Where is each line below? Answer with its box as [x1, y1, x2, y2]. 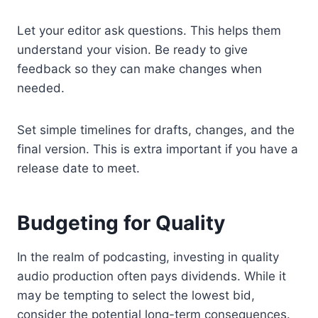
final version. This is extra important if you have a [17, 142, 298, 157]
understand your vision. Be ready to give [17, 43, 248, 57]
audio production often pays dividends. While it [17, 269, 286, 284]
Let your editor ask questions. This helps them [17, 23, 281, 38]
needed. [17, 81, 65, 96]
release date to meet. [17, 161, 140, 176]
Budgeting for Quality [17, 211, 225, 236]
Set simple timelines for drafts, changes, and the [17, 123, 295, 138]
